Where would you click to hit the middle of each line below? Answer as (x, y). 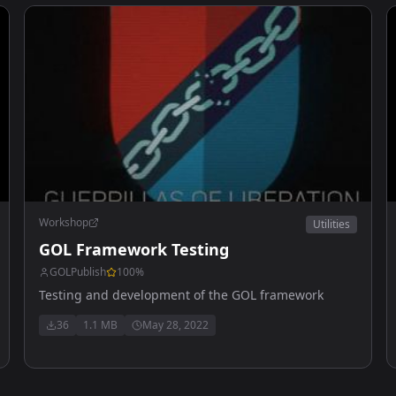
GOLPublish (77, 271)
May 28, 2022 (175, 324)
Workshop (63, 222)
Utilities (332, 224)
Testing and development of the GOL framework (181, 294)
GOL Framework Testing (133, 249)
